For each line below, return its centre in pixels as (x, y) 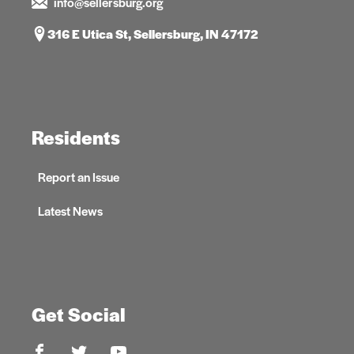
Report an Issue (79, 177)
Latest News (71, 211)
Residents (76, 137)
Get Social (79, 314)
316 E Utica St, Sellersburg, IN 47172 (153, 34)
